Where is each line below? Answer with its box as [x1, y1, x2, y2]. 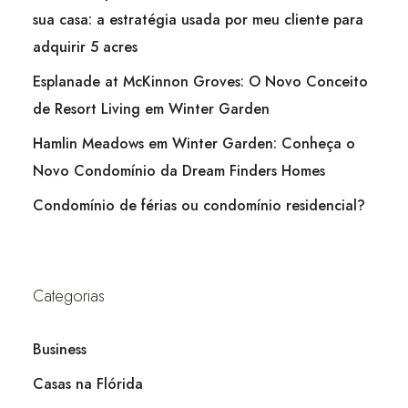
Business [33, 338, 87, 360]
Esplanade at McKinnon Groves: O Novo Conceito [33, 70, 368, 92]
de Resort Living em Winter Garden [33, 97, 270, 119]
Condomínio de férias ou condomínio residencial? [33, 194, 370, 216]
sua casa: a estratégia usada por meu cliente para [33, 8, 363, 30]
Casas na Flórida [33, 372, 143, 394]
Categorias [33, 283, 105, 308]
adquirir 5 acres [33, 36, 138, 57]
